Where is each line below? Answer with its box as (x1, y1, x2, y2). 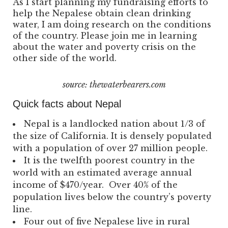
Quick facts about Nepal (13, 98, 121, 109)
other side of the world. (13, 53, 117, 63)
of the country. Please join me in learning (13, 31, 197, 41)
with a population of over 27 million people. (13, 143, 208, 154)
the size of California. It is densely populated (13, 131, 212, 141)
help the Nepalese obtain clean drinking (13, 8, 191, 18)
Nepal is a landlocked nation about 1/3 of (24, 119, 205, 129)
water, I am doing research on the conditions (13, 19, 211, 30)
